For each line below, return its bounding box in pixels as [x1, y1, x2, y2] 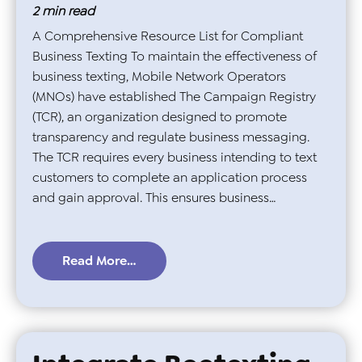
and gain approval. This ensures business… [32, 188, 276, 206]
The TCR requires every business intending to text [32, 148, 317, 166]
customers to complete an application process [32, 168, 307, 186]
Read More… [62, 252, 137, 270]
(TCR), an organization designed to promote [32, 107, 287, 125]
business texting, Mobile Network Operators [32, 67, 286, 85]
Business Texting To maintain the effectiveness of [32, 47, 317, 65]
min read [42, 2, 95, 19]
